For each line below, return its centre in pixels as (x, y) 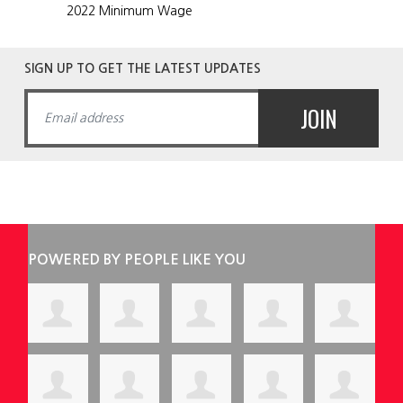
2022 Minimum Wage (130, 10)
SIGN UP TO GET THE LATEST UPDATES (142, 68)
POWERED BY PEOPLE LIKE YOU (137, 259)
